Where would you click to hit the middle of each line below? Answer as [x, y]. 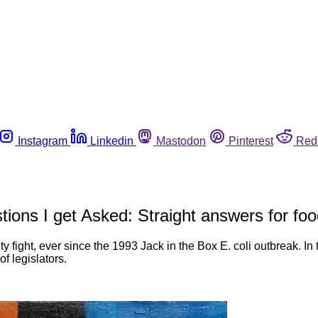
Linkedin [112, 141]
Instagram [43, 141]
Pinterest [251, 141]
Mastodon [181, 141]
